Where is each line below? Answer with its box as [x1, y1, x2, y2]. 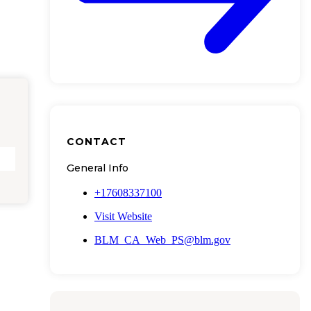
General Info [67, 161, 128, 174]
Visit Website [94, 210, 152, 222]
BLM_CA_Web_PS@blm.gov [94, 233, 230, 246]
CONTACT [67, 135, 126, 149]
